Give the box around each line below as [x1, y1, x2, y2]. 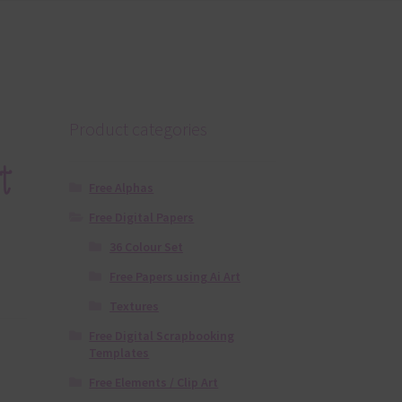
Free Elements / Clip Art [89, 374, 219, 391]
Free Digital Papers [89, 209, 195, 226]
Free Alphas [89, 179, 154, 197]
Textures [109, 298, 159, 315]
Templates [89, 345, 150, 362]
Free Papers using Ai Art [109, 268, 240, 285]
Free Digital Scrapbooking [89, 328, 235, 345]
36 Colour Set [109, 239, 183, 256]
